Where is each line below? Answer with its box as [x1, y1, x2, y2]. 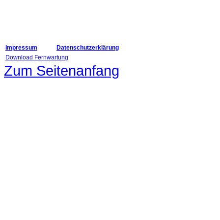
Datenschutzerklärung [56, 44, 119, 52]
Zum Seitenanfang [4, 62, 119, 79]
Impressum [5, 44, 37, 52]
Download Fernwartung [5, 54, 68, 61]
